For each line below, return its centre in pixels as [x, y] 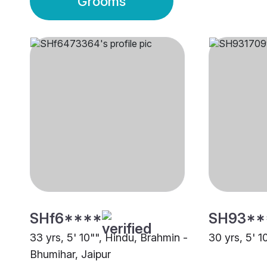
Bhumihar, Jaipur [70, 254]
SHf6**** [66, 219]
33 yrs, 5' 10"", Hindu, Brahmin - [109, 238]
